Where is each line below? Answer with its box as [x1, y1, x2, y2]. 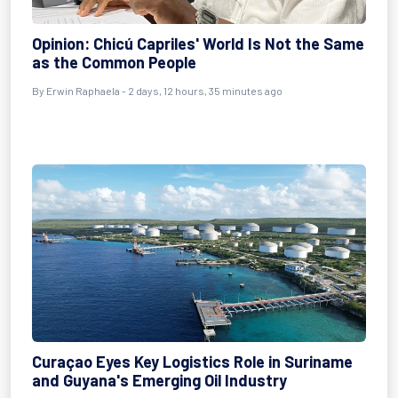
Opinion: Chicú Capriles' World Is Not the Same [32, 34, 364, 53]
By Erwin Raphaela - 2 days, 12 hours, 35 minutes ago [32, 84, 283, 97]
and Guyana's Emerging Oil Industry [32, 370, 287, 390]
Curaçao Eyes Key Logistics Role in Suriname [32, 352, 353, 371]
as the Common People [32, 52, 196, 72]
